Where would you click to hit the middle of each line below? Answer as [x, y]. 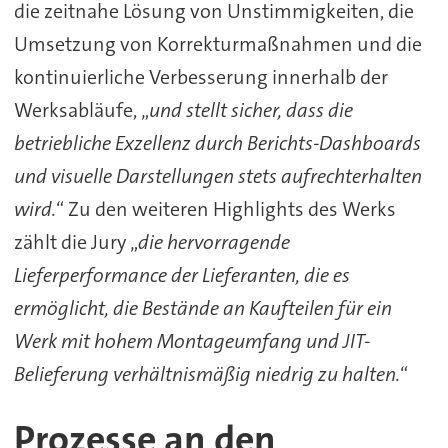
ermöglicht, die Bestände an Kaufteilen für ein [202, 307]
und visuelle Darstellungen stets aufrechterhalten [217, 175]
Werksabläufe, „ [81, 109]
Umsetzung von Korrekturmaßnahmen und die [217, 43]
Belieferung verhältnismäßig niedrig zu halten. [206, 373]
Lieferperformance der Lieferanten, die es [181, 274]
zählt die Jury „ [75, 241]
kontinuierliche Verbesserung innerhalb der [200, 76]
